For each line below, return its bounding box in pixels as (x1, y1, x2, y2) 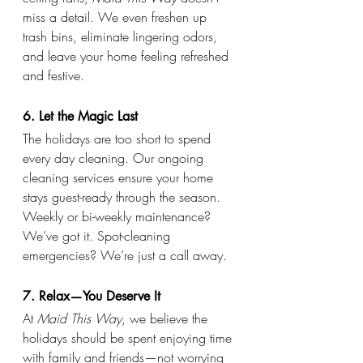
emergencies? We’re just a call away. (23, 246, 227, 265)
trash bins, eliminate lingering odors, (23, 28, 221, 46)
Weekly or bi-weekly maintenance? (23, 207, 215, 226)
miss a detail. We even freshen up (23, 8, 211, 27)
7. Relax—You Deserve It (23, 288, 160, 305)
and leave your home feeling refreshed (23, 47, 233, 66)
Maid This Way (37, 310, 122, 328)
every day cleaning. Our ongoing (23, 149, 207, 168)
